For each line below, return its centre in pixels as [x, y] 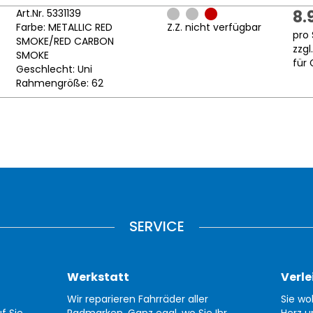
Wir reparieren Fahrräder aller [138, 299]
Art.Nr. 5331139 [48, 14]
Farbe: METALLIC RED [64, 28]
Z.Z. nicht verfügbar [214, 28]
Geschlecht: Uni [54, 70]
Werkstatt [99, 277]
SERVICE [156, 227]
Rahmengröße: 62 [59, 83]
